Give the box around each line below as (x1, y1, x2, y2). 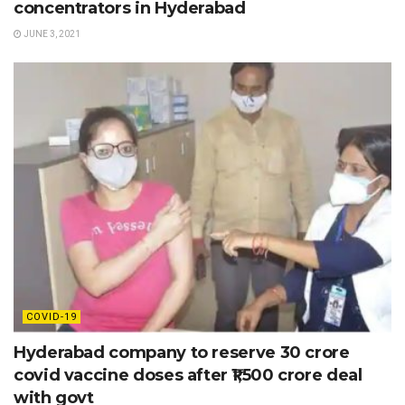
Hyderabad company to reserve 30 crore (14, 342, 350, 363)
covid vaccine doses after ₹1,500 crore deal (14, 364, 363, 385)
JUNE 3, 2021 (22, 29, 80, 40)
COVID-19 (26, 310, 77, 323)
